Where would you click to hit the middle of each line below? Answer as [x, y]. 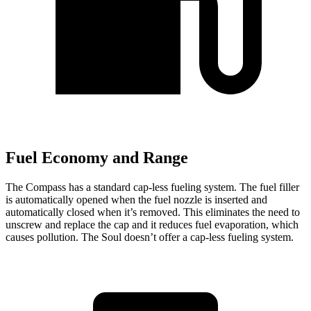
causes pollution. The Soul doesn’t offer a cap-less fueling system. [150, 237]
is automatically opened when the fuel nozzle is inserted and [136, 199]
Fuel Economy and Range [97, 158]
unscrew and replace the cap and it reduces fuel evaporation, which [152, 224]
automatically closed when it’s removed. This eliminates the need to [153, 212]
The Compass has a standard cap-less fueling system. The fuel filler [152, 187]
